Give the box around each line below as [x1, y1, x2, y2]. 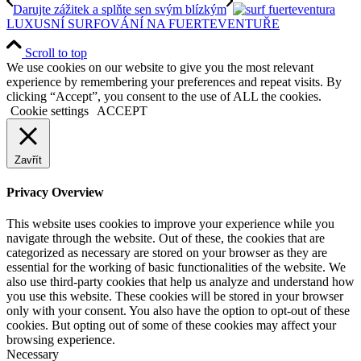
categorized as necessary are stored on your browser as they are [6, 246, 327, 260]
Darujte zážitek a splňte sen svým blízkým [13, 2, 226, 16]
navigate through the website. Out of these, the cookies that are [6, 231, 325, 246]
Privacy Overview [6, 185, 104, 199]
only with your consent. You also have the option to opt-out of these [6, 304, 350, 318]
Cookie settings [10, 103, 89, 118]
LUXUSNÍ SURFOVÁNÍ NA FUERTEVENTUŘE [6, 16, 280, 31]
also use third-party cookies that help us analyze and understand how [6, 275, 355, 289]
